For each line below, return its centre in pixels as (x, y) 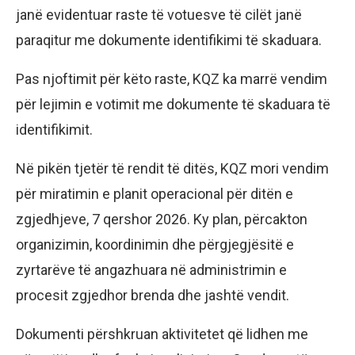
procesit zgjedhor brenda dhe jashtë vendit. (153, 296)
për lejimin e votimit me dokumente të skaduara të (173, 105)
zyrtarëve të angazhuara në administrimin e (151, 270)
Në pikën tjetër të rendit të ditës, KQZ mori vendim (172, 169)
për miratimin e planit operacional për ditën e (155, 194)
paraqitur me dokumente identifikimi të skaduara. (169, 40)
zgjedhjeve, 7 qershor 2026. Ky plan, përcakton (162, 219)
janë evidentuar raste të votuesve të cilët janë (159, 15)
